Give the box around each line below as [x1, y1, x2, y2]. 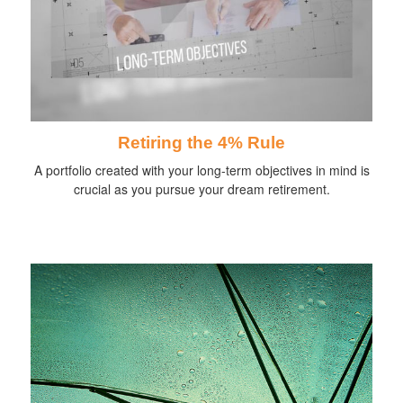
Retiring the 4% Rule [118, 133, 285, 153]
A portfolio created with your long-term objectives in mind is [33, 161, 370, 180]
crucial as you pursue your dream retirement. [73, 180, 330, 199]
